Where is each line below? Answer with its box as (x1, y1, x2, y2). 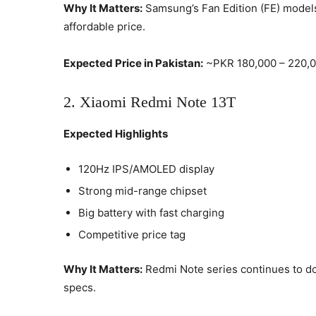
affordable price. (63, 19, 145, 33)
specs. (63, 280, 96, 294)
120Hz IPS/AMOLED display (78, 162, 214, 176)
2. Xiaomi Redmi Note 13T (63, 92, 236, 111)
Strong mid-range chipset (78, 183, 207, 197)
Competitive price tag (78, 227, 186, 241)
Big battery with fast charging (78, 205, 224, 219)
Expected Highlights (63, 126, 168, 140)
